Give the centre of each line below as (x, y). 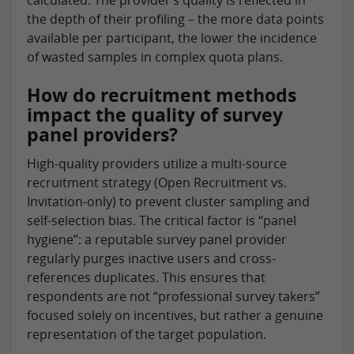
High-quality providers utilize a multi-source (157, 164)
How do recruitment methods (162, 95)
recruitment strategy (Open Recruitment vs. (157, 183)
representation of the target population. (147, 335)
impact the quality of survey (155, 115)
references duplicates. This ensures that (146, 278)
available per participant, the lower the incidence (172, 38)
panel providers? (102, 135)
